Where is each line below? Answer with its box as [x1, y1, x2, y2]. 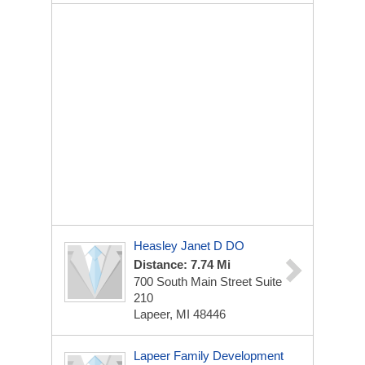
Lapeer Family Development [134, 349, 284, 363]
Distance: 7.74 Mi [134, 257, 231, 271]
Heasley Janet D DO [134, 239, 244, 253]
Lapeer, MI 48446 [134, 307, 226, 321]
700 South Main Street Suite [134, 275, 282, 288]
